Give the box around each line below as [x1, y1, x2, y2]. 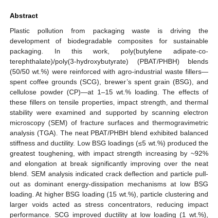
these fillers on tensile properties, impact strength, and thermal [10, 98, 208, 106]
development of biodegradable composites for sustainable [10, 36, 208, 45]
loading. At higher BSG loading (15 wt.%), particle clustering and [10, 190, 208, 198]
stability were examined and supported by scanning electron [10, 108, 208, 116]
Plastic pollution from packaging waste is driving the [10, 26, 208, 35]
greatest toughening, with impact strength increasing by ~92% [10, 149, 208, 157]
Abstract [10, 11, 38, 19]
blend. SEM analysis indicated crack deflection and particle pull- [10, 169, 208, 178]
